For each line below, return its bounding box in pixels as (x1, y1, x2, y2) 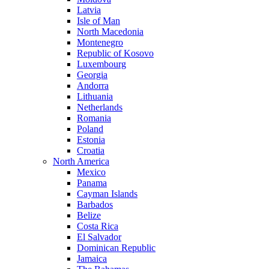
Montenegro (77, 37, 123, 47)
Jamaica (77, 253, 107, 264)
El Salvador (77, 232, 121, 242)
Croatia (77, 145, 104, 156)
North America (53, 156, 109, 166)
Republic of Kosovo (77, 48, 154, 58)
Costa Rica (77, 221, 118, 231)
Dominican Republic (77, 243, 156, 253)
